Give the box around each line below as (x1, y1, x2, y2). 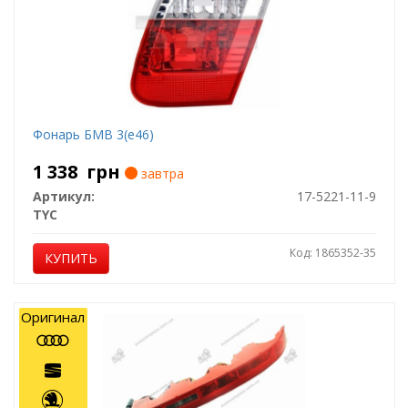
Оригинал (21, 308, 85, 326)
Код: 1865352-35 (289, 245, 376, 260)
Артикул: (32, 188, 95, 205)
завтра (137, 165, 184, 182)
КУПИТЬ (44, 250, 97, 267)
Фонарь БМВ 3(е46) (32, 126, 154, 143)
